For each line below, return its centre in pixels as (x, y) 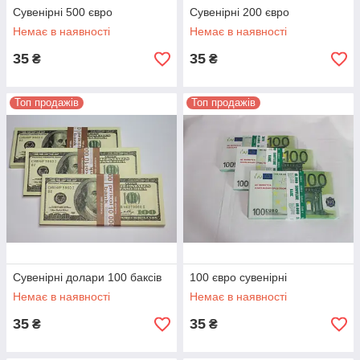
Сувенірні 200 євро (239, 12)
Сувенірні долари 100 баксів (87, 278)
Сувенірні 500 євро (63, 12)
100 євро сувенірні (238, 278)
